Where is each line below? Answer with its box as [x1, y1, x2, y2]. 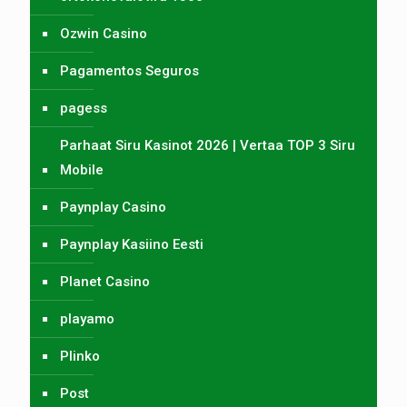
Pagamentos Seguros [60, 62, 199, 79]
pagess [60, 99, 107, 116]
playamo [60, 310, 114, 327]
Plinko [60, 347, 100, 364]
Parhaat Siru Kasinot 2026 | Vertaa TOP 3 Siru [60, 136, 355, 154]
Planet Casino [60, 273, 150, 290]
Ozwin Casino [60, 25, 147, 42]
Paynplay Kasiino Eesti [60, 235, 203, 253]
